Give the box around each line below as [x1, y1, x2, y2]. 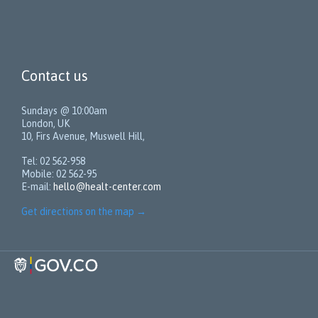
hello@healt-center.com [53, 180, 161, 192]
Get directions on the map [21, 205, 134, 217]
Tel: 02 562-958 [21, 155, 85, 167]
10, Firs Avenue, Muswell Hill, [21, 130, 145, 142]
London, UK [21, 117, 70, 129]
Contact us [21, 67, 88, 84]
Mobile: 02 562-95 [21, 168, 97, 180]
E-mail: [21, 180, 53, 192]
